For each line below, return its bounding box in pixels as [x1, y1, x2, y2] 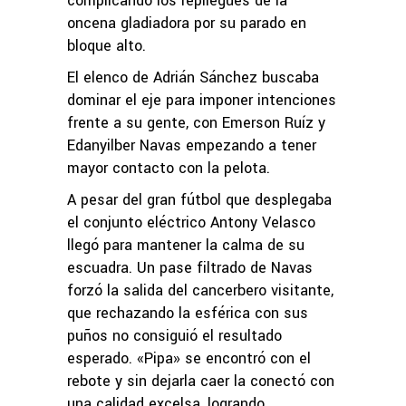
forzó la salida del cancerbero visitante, [67, 279, 333, 301]
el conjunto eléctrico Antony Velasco [67, 211, 315, 233]
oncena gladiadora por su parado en [67, 12, 306, 34]
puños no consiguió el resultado [67, 324, 282, 346]
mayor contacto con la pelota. [67, 157, 270, 179]
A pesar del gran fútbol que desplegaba [67, 188, 332, 210]
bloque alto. [67, 34, 146, 56]
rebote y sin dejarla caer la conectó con [67, 370, 334, 391]
